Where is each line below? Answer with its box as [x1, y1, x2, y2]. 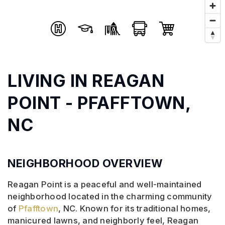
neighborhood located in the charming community [8, 191, 212, 202]
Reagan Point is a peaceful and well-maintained [8, 179, 202, 190]
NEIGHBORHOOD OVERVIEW [8, 157, 163, 170]
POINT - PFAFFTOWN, [8, 92, 190, 114]
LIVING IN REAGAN [8, 70, 164, 91]
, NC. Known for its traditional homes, [58, 203, 211, 214]
